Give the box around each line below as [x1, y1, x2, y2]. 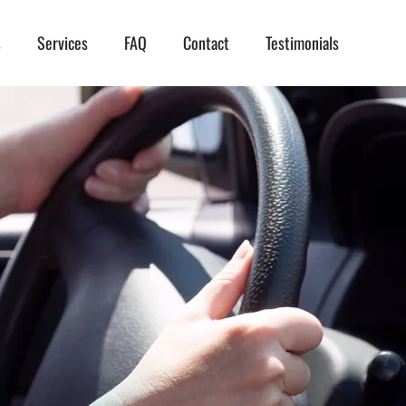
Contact [182, 31, 229, 55]
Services [36, 31, 88, 55]
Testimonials [265, 31, 339, 55]
